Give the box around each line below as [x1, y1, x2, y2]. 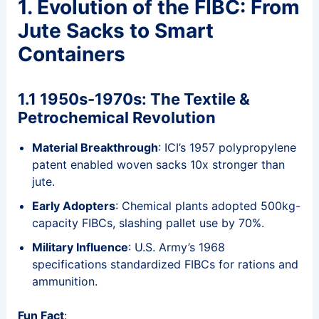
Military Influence [31, 239, 128, 254]
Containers [17, 42, 125, 67]
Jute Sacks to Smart [17, 19, 214, 43]
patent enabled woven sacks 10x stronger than [31, 157, 285, 172]
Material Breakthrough [31, 140, 158, 155]
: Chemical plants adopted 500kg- [115, 198, 300, 213]
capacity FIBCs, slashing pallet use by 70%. [31, 215, 264, 230]
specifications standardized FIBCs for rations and [31, 256, 298, 271]
